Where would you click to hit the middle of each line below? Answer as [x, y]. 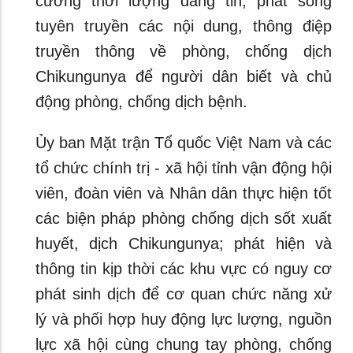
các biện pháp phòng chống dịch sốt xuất [184, 218]
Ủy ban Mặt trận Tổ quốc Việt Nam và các [184, 143]
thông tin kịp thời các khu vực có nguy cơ [184, 269]
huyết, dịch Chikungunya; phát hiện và [184, 243]
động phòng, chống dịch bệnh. [146, 102]
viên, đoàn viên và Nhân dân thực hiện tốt [184, 193]
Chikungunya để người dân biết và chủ [184, 76]
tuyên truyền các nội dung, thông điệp [184, 26]
